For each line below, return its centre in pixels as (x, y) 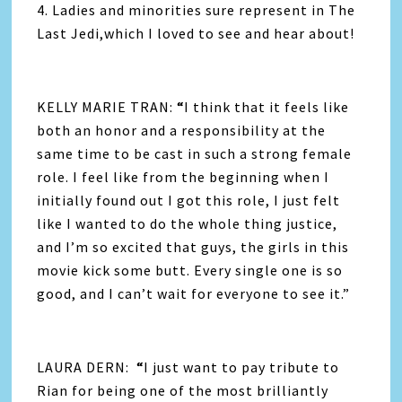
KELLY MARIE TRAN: (105, 106)
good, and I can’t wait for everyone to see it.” (194, 293)
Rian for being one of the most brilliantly (183, 390)
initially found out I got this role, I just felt (189, 200)
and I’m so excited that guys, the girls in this (193, 246)
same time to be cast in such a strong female (195, 153)
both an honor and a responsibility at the (182, 130)
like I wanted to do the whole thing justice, (188, 223)
